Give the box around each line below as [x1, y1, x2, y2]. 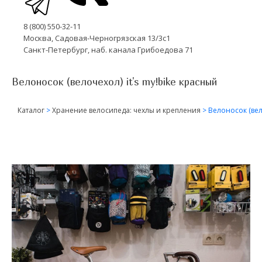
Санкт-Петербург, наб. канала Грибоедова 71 [23, 44, 193, 55]
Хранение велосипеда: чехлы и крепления [52, 105, 201, 115]
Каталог [18, 105, 44, 115]
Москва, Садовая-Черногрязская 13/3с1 [23, 32, 170, 43]
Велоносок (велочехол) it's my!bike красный [12, 75, 217, 88]
